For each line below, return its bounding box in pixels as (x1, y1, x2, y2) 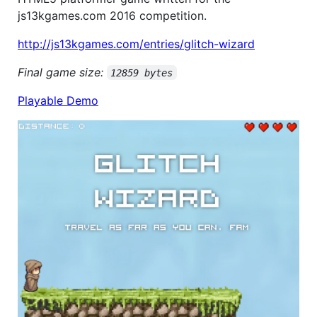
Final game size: (18, 64, 107, 79)
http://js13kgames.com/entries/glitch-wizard (18, 36, 255, 51)
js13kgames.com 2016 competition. (18, 8, 207, 23)
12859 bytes (110, 67, 173, 79)
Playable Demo (18, 93, 98, 108)
